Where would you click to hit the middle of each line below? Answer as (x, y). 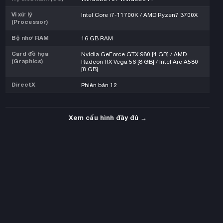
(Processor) (30, 22)
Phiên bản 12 (99, 85)
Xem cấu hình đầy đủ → (108, 117)
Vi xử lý (22, 14)
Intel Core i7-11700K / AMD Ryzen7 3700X (139, 14)
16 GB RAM (97, 38)
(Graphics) (27, 61)
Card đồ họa (30, 54)
